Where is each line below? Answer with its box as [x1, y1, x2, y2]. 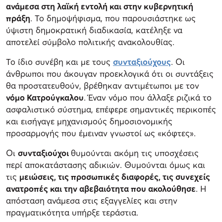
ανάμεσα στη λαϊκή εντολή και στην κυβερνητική [6, 1, 193, 12]
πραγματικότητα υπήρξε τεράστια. [6, 207, 138, 218]
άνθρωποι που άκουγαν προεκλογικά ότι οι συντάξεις [6, 68, 214, 79]
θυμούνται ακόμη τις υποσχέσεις [71, 148, 199, 159]
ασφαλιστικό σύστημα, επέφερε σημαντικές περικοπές [6, 104, 216, 115]
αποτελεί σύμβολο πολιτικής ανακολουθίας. [6, 37, 174, 48]
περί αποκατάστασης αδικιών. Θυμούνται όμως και [6, 160, 205, 170]
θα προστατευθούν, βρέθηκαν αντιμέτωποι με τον [6, 80, 199, 91]
